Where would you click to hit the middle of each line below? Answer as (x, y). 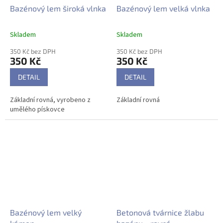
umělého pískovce (37, 109)
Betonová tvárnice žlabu (160, 212)
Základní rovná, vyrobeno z (50, 100)
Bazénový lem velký (46, 212)
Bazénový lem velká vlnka (163, 8)
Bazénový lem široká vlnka (58, 8)
